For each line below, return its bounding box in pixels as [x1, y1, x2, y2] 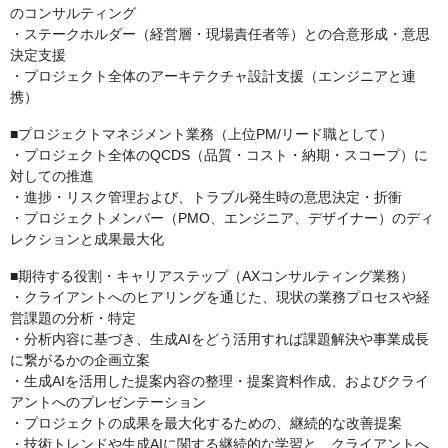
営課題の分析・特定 [10, 310, 136, 327]
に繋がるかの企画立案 [10, 352, 150, 369]
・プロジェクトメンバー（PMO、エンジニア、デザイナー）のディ [10, 210, 434, 227]
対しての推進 [10, 168, 94, 185]
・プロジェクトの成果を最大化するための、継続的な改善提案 [10, 415, 402, 432]
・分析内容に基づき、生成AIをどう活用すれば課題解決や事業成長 [10, 331, 429, 348]
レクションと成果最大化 [10, 231, 164, 248]
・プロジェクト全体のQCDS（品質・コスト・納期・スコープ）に [10, 147, 428, 164]
